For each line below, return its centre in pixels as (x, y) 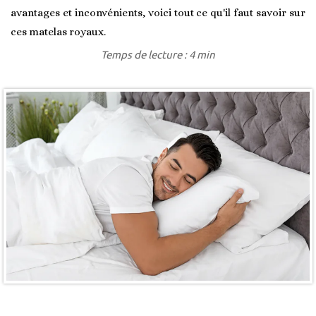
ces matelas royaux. (58, 32)
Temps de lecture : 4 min (158, 55)
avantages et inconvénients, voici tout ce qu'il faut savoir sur (158, 13)
